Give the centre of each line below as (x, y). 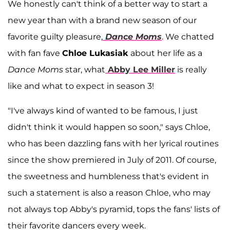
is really (191, 69)
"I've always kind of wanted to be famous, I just (103, 110)
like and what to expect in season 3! (81, 86)
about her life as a (166, 53)
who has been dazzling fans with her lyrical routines (113, 143)
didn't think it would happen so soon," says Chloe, (109, 127)
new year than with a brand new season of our (102, 20)
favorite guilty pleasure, (55, 36)
